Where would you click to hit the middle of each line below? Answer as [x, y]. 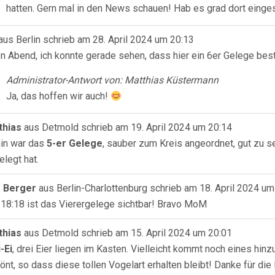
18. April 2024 [228, 188]
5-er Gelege [75, 143]
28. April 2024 [121, 40]
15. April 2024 [159, 233]
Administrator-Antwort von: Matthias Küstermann [112, 80]
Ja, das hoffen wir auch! [58, 96]
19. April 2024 [159, 127]
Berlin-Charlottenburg [102, 188]
